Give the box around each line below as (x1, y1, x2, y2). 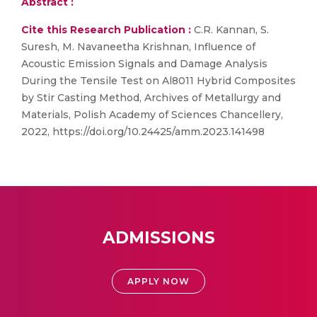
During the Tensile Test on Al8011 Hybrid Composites (21, 74, 296, 87)
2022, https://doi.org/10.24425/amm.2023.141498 (21, 125, 265, 138)
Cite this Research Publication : (21, 23, 191, 36)
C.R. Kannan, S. (191, 23, 269, 36)
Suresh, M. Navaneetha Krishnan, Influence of (21, 40, 255, 53)
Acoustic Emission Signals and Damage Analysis (21, 57, 267, 70)
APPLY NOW (127, 276, 190, 287)
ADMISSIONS (102, 228, 215, 248)
